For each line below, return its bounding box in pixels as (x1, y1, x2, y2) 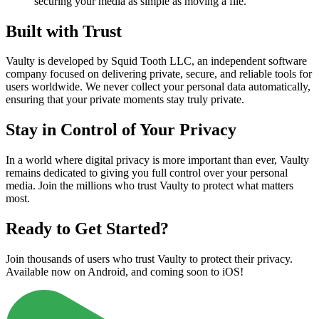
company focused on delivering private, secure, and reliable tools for (6, 68, 312, 80)
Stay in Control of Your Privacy (6, 120, 236, 140)
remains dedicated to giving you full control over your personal (6, 167, 288, 179)
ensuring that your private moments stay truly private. (6, 93, 244, 106)
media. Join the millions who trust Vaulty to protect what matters (6, 179, 293, 192)
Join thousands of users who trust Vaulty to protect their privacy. (6, 253, 293, 266)
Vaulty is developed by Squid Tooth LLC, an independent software (6, 55, 307, 68)
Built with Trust (6, 21, 122, 41)
